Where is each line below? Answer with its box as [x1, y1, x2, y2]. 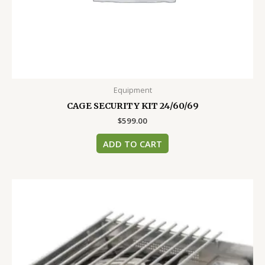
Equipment [113, 85, 152, 96]
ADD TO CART [103, 137, 162, 150]
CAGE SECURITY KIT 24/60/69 [66, 101, 199, 112]
